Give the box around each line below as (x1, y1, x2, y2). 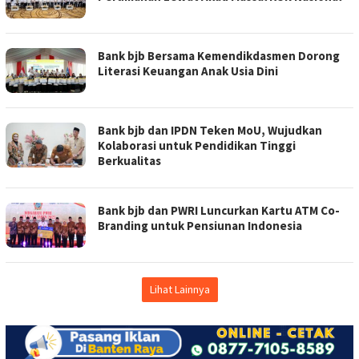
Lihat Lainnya (149, 281, 210, 296)
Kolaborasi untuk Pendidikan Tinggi (98, 137, 296, 153)
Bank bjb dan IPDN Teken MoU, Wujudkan (98, 122, 322, 138)
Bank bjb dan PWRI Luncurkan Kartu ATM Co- (98, 202, 340, 218)
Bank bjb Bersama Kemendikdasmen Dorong (98, 47, 340, 63)
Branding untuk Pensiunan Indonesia (98, 217, 302, 233)
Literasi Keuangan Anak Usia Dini (98, 63, 278, 79)
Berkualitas (98, 152, 161, 168)
